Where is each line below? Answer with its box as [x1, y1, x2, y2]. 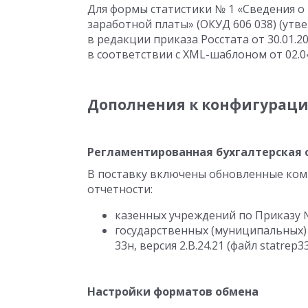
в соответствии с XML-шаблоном [87, 47, 269, 62]
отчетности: [87, 181, 153, 197]
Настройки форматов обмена [87, 284, 258, 299]
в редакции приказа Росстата [87, 32, 252, 47]
